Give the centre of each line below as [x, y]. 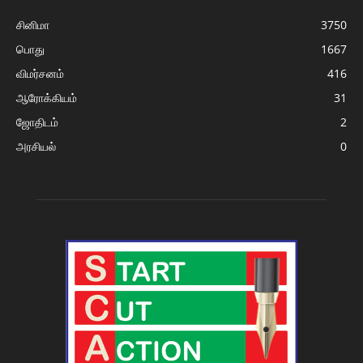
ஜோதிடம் [37, 122]
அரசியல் [36, 146]
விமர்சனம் [40, 73]
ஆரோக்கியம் [47, 97]
